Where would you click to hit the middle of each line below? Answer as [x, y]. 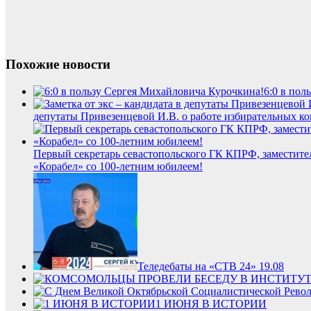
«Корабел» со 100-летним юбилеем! [118, 166]
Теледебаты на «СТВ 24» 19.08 [211, 266]
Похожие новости [58, 65]
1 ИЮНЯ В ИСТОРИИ [211, 303]
